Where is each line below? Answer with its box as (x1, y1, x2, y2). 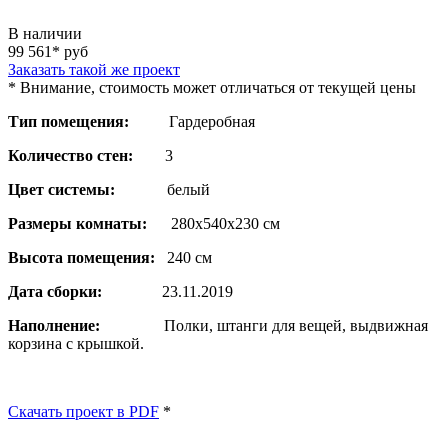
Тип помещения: (8, 112, 165, 130)
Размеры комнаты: (8, 214, 147, 232)
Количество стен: (8, 146, 133, 164)
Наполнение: (8, 316, 100, 334)
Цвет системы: (8, 180, 115, 198)
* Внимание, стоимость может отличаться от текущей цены (8, 78, 416, 96)
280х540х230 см (147, 214, 280, 232)
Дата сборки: (8, 282, 102, 300)
